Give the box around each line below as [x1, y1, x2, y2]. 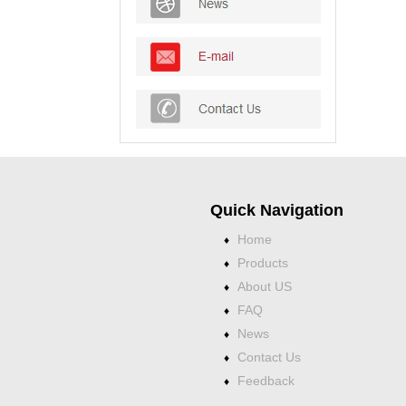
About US [237, 279, 292, 295]
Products [237, 256, 288, 271]
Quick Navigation [210, 201, 343, 220]
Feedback [237, 373, 295, 389]
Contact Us [237, 350, 301, 365]
